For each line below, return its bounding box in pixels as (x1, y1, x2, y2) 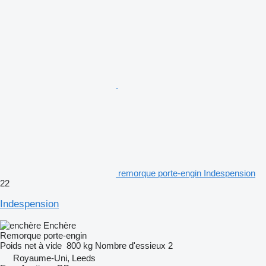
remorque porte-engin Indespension (118, 167, 255, 178)
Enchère (43, 220, 76, 230)
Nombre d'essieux (95, 240, 166, 251)
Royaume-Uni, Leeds (13, 252, 96, 263)
